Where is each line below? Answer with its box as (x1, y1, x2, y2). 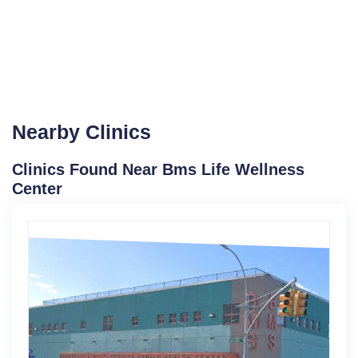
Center (12, 179, 62, 197)
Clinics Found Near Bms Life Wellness (12, 160, 304, 178)
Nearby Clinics (12, 120, 151, 143)
